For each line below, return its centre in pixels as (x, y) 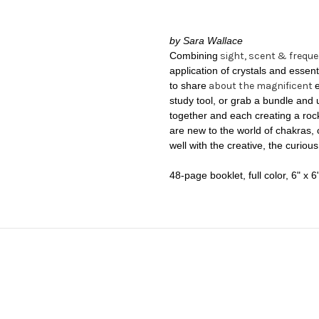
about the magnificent (261, 86)
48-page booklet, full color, (230, 176)
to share (188, 86)
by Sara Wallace (206, 41)
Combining (194, 56)
